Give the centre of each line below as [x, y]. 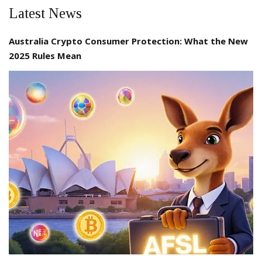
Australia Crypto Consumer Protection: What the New [128, 41]
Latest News [45, 13]
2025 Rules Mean [45, 56]
